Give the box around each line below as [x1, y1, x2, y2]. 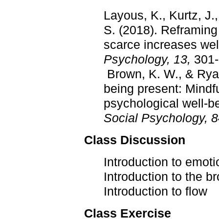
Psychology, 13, [104, 52, 191, 66]
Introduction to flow [104, 184, 207, 198]
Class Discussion [84, 132, 185, 147]
